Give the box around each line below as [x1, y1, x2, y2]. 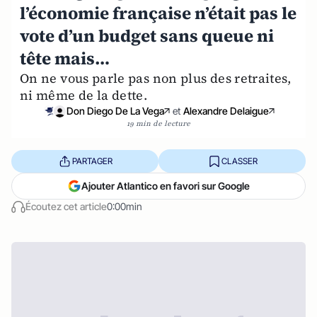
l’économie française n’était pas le [20, 1, 296, 25]
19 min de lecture [127, 118, 190, 129]
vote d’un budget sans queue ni [20, 24, 274, 47]
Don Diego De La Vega [67, 105, 164, 117]
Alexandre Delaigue [183, 105, 269, 117]
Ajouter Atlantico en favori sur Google [81, 180, 250, 192]
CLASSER [221, 155, 258, 166]
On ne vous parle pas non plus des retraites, [20, 69, 292, 87]
